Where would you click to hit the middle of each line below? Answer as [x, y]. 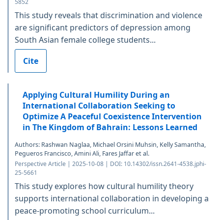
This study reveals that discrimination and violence [109, 15]
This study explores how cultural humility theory [104, 186]
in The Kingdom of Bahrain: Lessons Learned [110, 127]
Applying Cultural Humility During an [96, 95]
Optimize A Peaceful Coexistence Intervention [112, 117]
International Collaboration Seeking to [99, 106]
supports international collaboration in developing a [112, 199]
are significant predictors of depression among [103, 28]
